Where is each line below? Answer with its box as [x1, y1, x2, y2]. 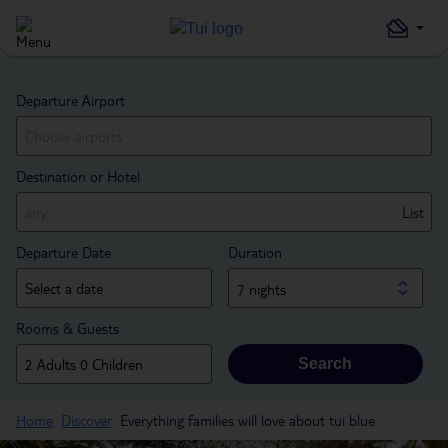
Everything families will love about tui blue [120, 411, 375, 429]
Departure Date [16, 243, 111, 261]
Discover [61, 411, 112, 429]
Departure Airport [16, 91, 125, 109]
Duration [227, 243, 282, 261]
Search [298, 355, 353, 372]
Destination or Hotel [16, 167, 140, 185]
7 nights [236, 280, 286, 298]
